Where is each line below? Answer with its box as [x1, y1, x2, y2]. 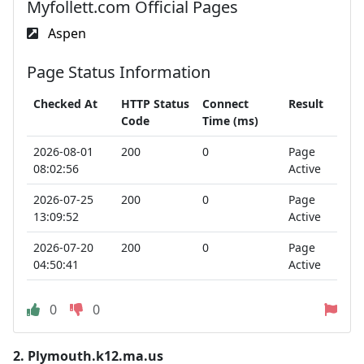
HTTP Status [121, 95, 189, 111]
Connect [202, 95, 249, 111]
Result [288, 95, 323, 111]
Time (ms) [202, 112, 258, 128]
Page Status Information [27, 60, 210, 83]
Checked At [33, 95, 97, 111]
